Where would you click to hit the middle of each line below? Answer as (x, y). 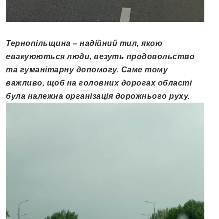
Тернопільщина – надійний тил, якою (84, 44)
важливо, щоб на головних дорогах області (99, 83)
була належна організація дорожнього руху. (98, 96)
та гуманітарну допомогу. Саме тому (87, 70)
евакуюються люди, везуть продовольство (100, 57)
